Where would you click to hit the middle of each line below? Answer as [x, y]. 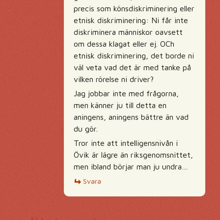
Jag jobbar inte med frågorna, [126, 93]
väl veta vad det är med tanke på [132, 67]
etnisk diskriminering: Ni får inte [131, 20]
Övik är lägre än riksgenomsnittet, [133, 155]
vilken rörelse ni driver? [114, 79]
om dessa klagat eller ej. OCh [124, 44]
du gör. [86, 129]
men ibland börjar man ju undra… [131, 166]
